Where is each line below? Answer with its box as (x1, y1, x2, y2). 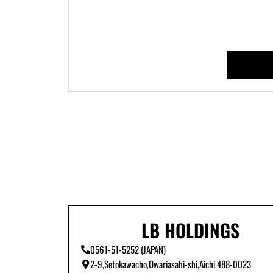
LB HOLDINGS (141, 216, 239, 244)
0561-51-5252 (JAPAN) (90, 243, 166, 257)
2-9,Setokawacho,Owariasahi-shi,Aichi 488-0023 (90, 257, 251, 271)
